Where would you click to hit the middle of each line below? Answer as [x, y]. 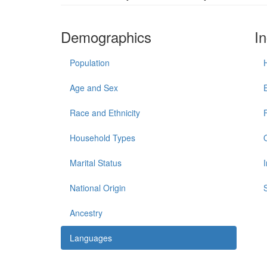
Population [90, 63]
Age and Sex [94, 88]
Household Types [103, 138]
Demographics [106, 37]
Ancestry [86, 213]
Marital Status [96, 163]
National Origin [98, 188]
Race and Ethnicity [105, 113]
